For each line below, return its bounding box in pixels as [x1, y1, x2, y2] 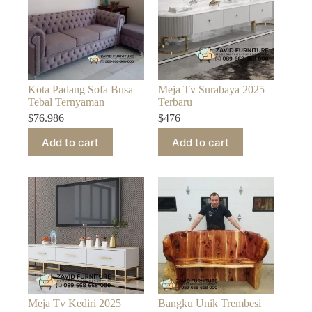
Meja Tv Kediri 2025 [28, 297, 121, 309]
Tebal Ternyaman [28, 96, 104, 109]
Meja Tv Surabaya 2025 [158, 84, 265, 96]
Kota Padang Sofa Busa [28, 84, 133, 96]
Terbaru [158, 96, 193, 109]
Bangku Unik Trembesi [158, 297, 262, 309]
